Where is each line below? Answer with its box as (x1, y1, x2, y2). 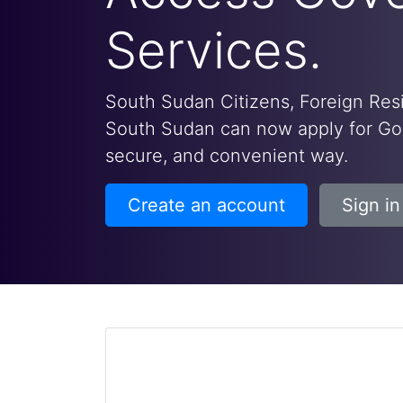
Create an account (128, 194, 285, 216)
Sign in (342, 194, 400, 216)
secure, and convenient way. (105, 145, 348, 166)
